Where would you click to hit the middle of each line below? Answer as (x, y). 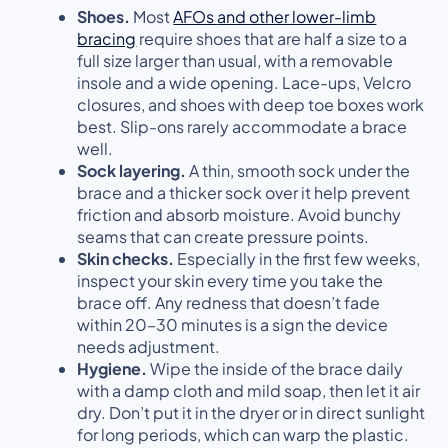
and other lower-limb (297, 16)
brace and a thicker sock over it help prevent (244, 192)
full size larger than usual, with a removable (235, 60)
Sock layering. (132, 170)
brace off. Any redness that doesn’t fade (229, 302)
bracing (107, 38)
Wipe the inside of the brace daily (275, 368)
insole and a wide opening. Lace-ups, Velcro (244, 82)
